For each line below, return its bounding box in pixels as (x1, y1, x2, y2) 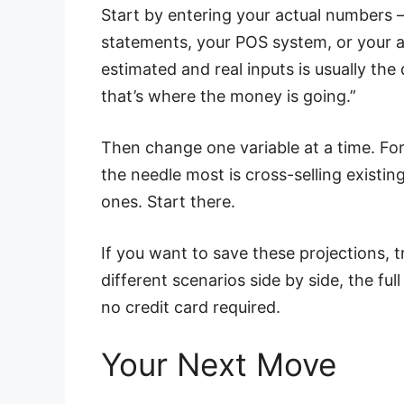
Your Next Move (101, 344, 336, 383)
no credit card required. (101, 297, 280, 317)
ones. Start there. (101, 191, 235, 211)
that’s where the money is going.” (101, 86, 356, 106)
